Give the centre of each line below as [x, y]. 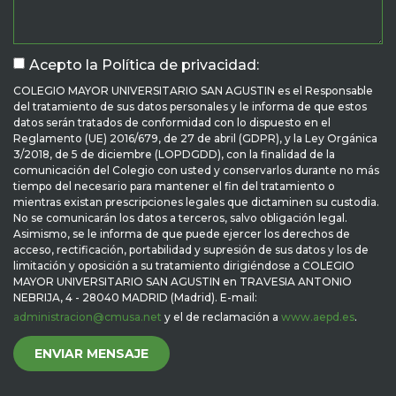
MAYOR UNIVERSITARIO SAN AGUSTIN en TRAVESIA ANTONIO [183, 282]
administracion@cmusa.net [88, 317]
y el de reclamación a [221, 317]
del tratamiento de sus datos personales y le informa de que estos [190, 107]
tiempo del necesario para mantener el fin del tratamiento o [174, 187]
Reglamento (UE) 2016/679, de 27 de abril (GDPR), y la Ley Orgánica [195, 139]
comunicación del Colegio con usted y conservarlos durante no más [196, 171]
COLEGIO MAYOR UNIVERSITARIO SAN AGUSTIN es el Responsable [193, 91]
